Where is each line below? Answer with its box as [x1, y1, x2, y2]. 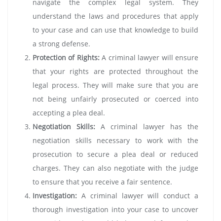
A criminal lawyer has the [95, 122, 198, 132]
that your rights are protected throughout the [33, 67, 198, 76]
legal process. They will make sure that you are [33, 80, 198, 90]
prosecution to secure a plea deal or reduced [33, 149, 198, 159]
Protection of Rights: [33, 53, 100, 63]
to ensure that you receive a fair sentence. [33, 177, 172, 187]
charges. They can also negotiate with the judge [33, 163, 198, 173]
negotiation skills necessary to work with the [33, 136, 198, 146]
